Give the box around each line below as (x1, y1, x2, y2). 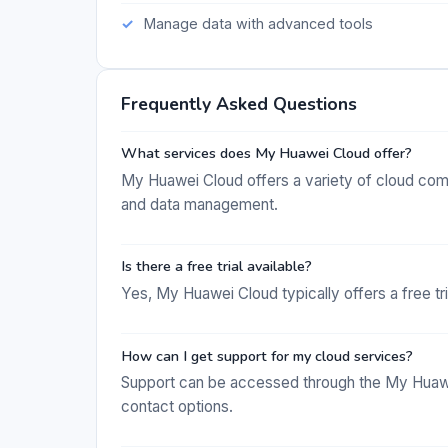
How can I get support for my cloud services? (121, 345, 413, 366)
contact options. (121, 397, 233, 417)
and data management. (121, 194, 278, 214)
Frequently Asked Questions (121, 91, 357, 116)
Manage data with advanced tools (143, 15, 373, 33)
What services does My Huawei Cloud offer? (121, 143, 412, 164)
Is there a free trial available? (121, 256, 312, 277)
